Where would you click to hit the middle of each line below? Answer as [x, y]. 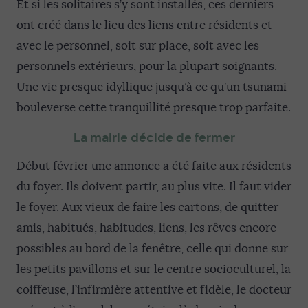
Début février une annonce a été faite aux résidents [154, 166]
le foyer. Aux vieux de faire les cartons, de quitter [147, 207]
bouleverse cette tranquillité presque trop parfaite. [154, 108]
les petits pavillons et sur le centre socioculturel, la [154, 269]
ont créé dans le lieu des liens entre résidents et [144, 25]
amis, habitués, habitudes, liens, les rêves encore [146, 228]
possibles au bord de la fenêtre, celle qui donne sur [152, 249]
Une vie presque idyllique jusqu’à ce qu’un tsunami [152, 87]
